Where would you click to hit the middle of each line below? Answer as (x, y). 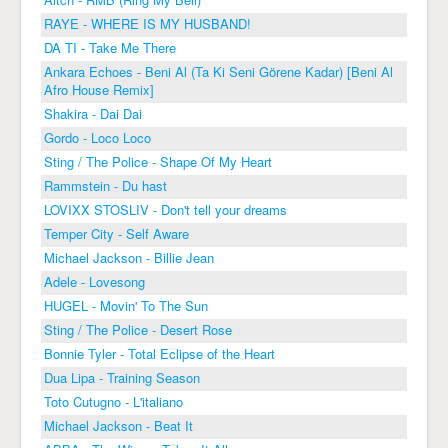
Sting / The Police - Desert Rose (138, 329)
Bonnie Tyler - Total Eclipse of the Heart (159, 353)
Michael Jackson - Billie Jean (129, 257)
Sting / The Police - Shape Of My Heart (158, 161)
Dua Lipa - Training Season (122, 377)
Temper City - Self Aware (116, 233)
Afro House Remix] (99, 89)
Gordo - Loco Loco (97, 137)
